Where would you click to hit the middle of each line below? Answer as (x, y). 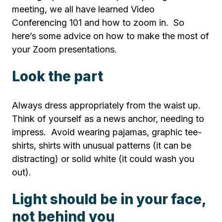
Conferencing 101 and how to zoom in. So (98, 23)
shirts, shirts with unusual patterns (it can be (102, 146)
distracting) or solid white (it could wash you (103, 159)
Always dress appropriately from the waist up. (108, 106)
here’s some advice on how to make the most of (111, 36)
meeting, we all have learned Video (83, 9)
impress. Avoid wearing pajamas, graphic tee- (107, 132)
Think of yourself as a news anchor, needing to (108, 119)
